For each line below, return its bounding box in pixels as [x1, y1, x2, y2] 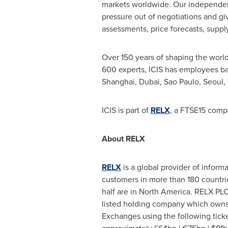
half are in [101, 186, 139, 197]
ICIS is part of [101, 104, 151, 116]
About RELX [101, 133, 145, 145]
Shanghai [101, 76, 135, 88]
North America [138, 186, 190, 197]
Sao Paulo [163, 76, 199, 88]
